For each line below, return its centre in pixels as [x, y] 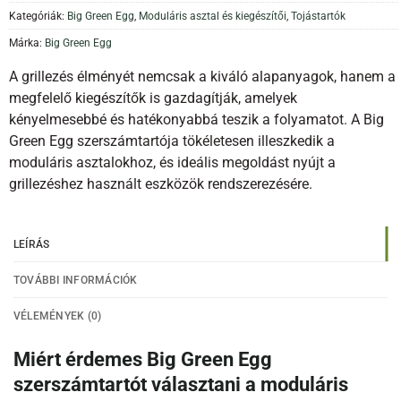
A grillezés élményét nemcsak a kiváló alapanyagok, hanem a [202, 77]
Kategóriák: [38, 15]
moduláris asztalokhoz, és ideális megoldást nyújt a [172, 162]
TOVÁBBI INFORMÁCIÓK [76, 280]
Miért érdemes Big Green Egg [143, 359]
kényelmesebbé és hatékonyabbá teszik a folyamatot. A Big [196, 119]
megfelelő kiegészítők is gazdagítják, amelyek [153, 98]
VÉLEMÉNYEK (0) [58, 316]
